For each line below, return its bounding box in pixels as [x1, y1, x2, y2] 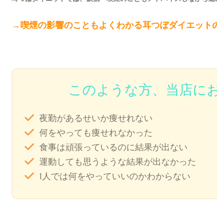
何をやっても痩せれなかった [39, 127, 153, 138]
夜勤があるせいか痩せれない [39, 112, 153, 124]
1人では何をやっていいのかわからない [39, 170, 191, 182]
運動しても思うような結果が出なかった [39, 156, 197, 167]
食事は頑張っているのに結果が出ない [39, 141, 188, 153]
